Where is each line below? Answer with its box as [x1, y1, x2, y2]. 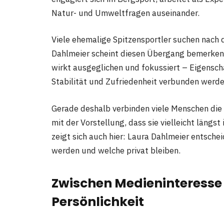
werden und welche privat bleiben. [51, 144, 180, 156]
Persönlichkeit [51, 193, 144, 211]
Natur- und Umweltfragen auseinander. [51, 7, 199, 18]
